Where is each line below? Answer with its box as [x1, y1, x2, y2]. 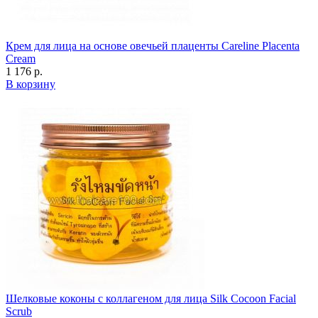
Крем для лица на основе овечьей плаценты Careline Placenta [6, 39, 300, 52]
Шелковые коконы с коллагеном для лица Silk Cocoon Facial [6, 292, 296, 305]
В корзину [6, 77, 55, 90]
